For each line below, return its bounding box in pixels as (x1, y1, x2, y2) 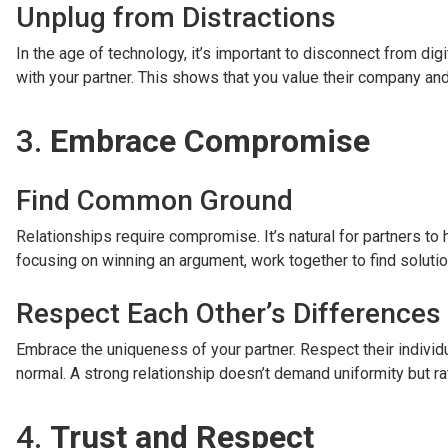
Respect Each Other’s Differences (16, 297, 441, 331)
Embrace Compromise (50, 122, 370, 161)
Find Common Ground (16, 184, 293, 218)
